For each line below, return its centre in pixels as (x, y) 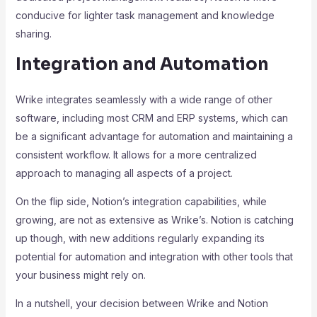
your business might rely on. (80, 275)
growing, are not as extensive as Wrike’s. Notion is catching (154, 220)
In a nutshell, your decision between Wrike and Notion (142, 303)
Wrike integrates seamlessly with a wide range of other (144, 99)
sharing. (33, 34)
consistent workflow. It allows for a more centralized (136, 155)
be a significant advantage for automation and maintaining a (154, 136)
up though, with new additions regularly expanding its (140, 238)
